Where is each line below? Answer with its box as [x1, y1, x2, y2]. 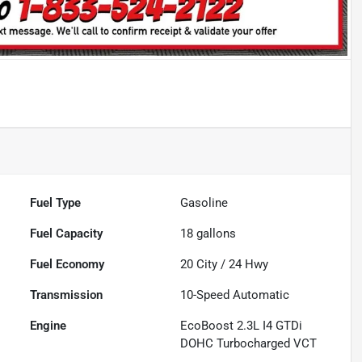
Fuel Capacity [30, 226, 103, 242]
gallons [193, 226, 237, 242]
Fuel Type [30, 196, 82, 211]
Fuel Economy [30, 257, 105, 272]
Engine [30, 318, 67, 334]
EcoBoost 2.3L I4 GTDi [180, 318, 303, 334]
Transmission [30, 288, 103, 303]
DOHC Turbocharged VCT [180, 336, 318, 351]
